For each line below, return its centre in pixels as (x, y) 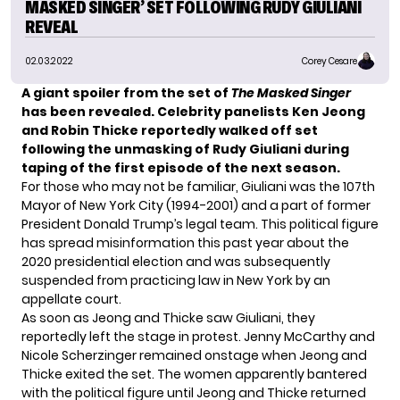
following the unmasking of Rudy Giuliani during (185, 150)
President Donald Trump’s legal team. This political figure (200, 225)
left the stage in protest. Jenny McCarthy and (231, 337)
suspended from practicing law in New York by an (176, 281)
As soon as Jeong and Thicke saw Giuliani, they (168, 318)
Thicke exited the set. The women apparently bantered (194, 375)
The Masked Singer (291, 93)
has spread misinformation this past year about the (185, 243)
